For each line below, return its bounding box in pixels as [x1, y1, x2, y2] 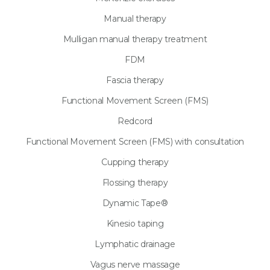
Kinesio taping [106, 218, 164, 229]
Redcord [118, 115, 152, 127]
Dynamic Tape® [102, 197, 168, 209]
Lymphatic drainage [95, 238, 175, 250]
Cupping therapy [101, 156, 169, 168]
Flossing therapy [102, 177, 168, 188]
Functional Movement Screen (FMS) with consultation [26, 136, 244, 147]
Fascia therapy [106, 74, 164, 86]
